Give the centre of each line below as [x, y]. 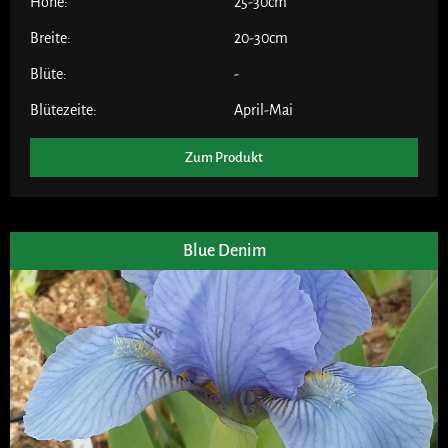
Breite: [50, 37]
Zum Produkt [224, 157]
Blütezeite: [63, 109]
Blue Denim [224, 250]
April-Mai [263, 109]
